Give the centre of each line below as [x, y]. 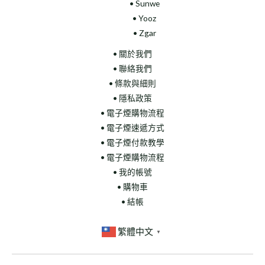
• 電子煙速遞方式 [132, 128]
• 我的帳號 [132, 172]
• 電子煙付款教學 [132, 143]
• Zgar [144, 33]
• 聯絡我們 [132, 69]
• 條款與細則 [132, 83]
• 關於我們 [132, 54]
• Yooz [144, 18]
